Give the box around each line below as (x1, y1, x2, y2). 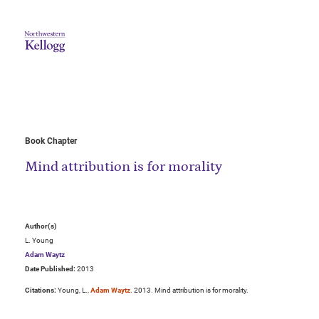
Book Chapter (25, 136, 77, 147)
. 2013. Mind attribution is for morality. (130, 286, 249, 295)
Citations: (25, 286, 56, 295)
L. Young (25, 236, 53, 245)
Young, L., (58, 286, 90, 295)
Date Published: (25, 265, 75, 273)
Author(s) (25, 222, 57, 231)
